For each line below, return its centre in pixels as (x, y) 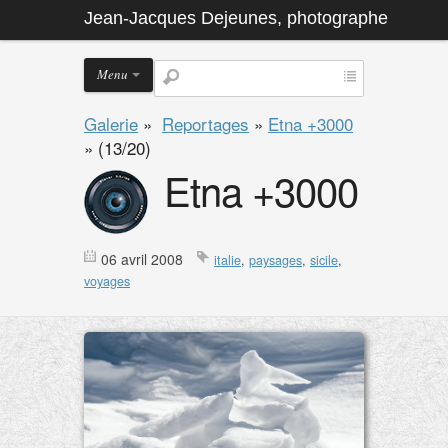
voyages (107, 281)
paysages (275, 260)
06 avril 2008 (142, 259)
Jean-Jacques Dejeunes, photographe (236, 18)
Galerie (111, 123)
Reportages (205, 123)
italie (227, 260)
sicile (324, 260)
